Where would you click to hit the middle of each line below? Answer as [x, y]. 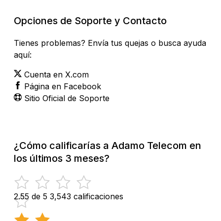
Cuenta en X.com [56, 74]
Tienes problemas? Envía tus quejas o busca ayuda [110, 43]
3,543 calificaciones [87, 196]
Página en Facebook [63, 86]
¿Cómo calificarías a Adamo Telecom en [108, 145]
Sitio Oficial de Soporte [67, 98]
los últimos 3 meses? [62, 158]
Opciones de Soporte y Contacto [90, 20]
